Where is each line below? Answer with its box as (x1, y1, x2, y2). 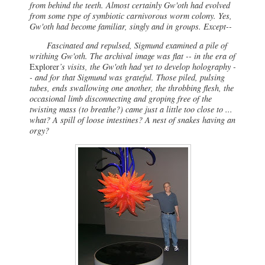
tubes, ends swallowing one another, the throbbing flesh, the (30, 82, 234, 93)
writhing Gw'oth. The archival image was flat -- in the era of (30, 50, 235, 62)
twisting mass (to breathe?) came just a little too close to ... (30, 103, 232, 115)
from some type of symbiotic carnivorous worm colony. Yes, (30, 9, 232, 21)
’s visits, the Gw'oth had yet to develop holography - (59, 60, 236, 72)
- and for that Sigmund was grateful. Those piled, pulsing (30, 71, 225, 83)
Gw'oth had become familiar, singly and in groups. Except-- (30, 20, 232, 32)
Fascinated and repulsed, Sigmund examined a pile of (30, 39, 227, 51)
